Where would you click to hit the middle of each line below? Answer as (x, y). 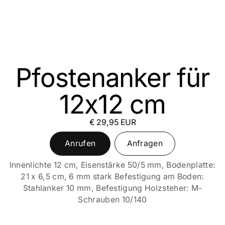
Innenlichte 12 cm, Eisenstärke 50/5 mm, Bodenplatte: (113, 165)
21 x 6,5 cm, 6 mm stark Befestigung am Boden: (113, 177)
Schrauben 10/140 (113, 200)
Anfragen (145, 144)
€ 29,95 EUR (113, 123)
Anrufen (80, 144)
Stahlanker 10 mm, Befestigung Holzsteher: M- (113, 188)
